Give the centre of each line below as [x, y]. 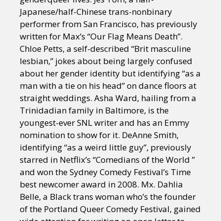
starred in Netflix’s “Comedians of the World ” [107, 160]
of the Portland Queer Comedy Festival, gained [110, 209]
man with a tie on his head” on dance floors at [108, 86]
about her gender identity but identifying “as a [110, 73]
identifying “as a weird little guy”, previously [106, 147]
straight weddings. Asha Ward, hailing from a [108, 98]
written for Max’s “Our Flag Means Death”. [101, 36]
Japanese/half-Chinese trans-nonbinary [96, 12]
